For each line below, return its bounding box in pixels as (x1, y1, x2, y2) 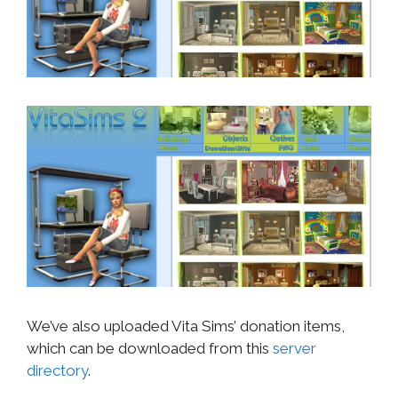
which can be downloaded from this (27, 339, 273, 358)
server (273, 339, 316, 358)
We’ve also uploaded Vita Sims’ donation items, (27, 317, 345, 336)
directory (27, 362, 88, 380)
